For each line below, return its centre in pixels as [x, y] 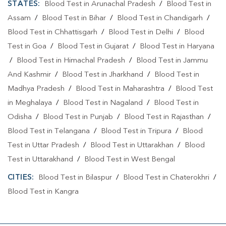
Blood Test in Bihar [74, 19]
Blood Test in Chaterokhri [166, 178]
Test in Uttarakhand [40, 160]
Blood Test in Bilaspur [75, 178]
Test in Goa [27, 47]
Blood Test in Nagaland [103, 103]
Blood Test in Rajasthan [164, 118]
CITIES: [21, 178]
